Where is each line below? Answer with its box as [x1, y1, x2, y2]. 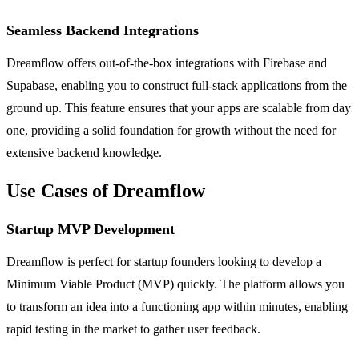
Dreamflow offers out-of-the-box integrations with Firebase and [6, 55, 327, 70]
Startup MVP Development [6, 220, 175, 237]
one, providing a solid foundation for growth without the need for [6, 123, 336, 137]
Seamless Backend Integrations [6, 22, 199, 38]
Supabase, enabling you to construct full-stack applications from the [6, 78, 347, 92]
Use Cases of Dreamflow [6, 179, 205, 201]
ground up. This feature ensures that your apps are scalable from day [6, 100, 351, 115]
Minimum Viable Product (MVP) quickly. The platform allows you [6, 276, 345, 291]
